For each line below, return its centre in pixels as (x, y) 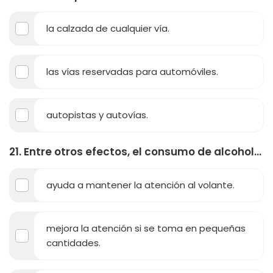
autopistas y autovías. (97, 115)
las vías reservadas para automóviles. (132, 71)
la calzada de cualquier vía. (108, 28)
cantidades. (73, 243)
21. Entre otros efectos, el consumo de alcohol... (135, 151)
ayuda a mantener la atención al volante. (140, 185)
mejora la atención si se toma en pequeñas (146, 228)
